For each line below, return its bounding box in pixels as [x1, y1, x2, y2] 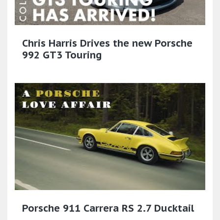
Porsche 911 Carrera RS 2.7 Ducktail [22, 202, 194, 215]
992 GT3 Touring [22, 48, 102, 61]
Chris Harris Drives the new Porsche [22, 36, 192, 50]
